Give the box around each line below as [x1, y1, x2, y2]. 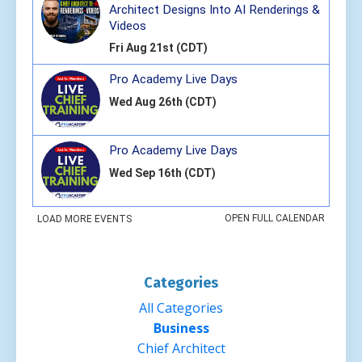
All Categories [139, 299, 223, 318]
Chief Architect [137, 339, 225, 358]
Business [153, 319, 209, 338]
